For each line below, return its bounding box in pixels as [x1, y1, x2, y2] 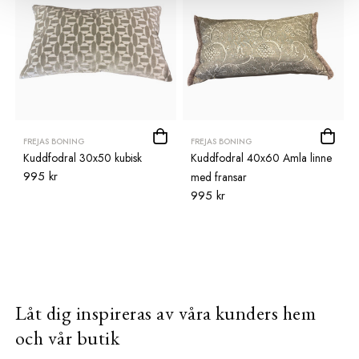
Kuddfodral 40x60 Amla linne [191, 150, 332, 167]
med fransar [191, 169, 247, 186]
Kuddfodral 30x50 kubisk [23, 150, 142, 167]
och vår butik [15, 325, 120, 351]
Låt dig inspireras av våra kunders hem [15, 301, 317, 326]
